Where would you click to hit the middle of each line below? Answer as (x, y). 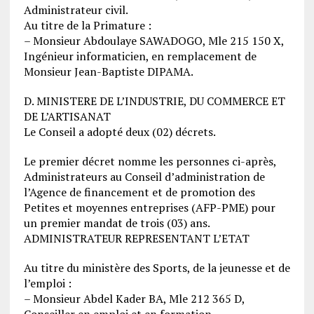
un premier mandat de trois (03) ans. (117, 223)
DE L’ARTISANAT (67, 116)
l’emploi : (47, 283)
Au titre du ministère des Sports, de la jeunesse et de (157, 267)
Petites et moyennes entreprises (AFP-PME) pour (149, 207)
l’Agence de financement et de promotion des (139, 192)
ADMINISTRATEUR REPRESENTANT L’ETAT (136, 238)
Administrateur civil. (76, 9)
